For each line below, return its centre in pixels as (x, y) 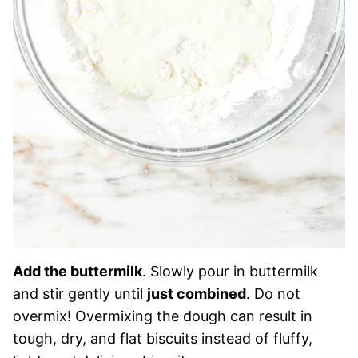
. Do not (273, 293)
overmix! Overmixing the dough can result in (163, 316)
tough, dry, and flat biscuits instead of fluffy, (163, 338)
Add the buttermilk (78, 271)
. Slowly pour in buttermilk (230, 271)
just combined (197, 293)
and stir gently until (80, 293)
